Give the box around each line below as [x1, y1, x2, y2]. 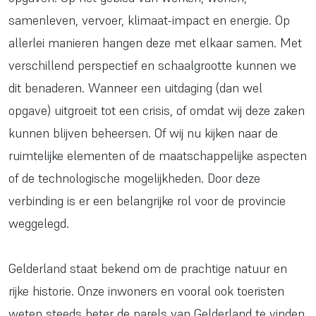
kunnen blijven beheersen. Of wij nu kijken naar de [8, 125, 278, 142]
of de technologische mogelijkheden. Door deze [8, 170, 260, 187]
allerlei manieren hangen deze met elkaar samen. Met [8, 35, 302, 51]
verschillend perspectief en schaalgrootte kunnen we [8, 57, 296, 74]
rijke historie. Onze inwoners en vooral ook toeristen [8, 283, 284, 300]
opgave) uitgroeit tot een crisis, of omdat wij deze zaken [8, 102, 305, 119]
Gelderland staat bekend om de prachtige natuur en [8, 260, 287, 277]
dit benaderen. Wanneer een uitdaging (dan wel [8, 80, 262, 97]
